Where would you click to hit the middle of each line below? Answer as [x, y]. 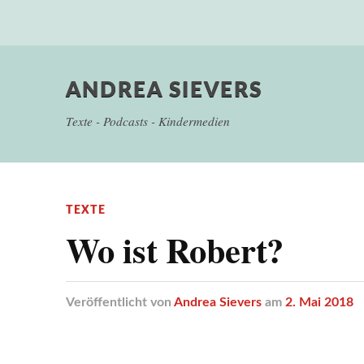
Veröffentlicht [106, 302]
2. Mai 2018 [319, 302]
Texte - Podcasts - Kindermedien [147, 121]
